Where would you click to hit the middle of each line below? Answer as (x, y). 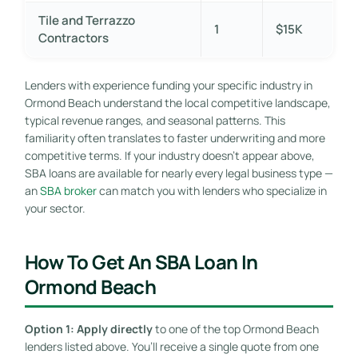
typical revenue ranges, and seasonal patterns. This (155, 120)
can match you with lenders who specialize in (211, 190)
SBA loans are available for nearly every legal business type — (179, 173)
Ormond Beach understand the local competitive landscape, (177, 102)
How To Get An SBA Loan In (141, 261)
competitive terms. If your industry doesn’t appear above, (169, 155)
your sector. (55, 208)
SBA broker (68, 190)
